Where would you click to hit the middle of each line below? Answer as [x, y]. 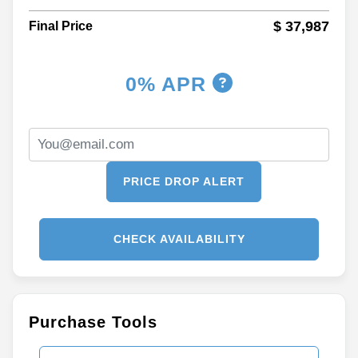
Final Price [61, 26]
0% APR [169, 84]
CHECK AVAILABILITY [179, 239]
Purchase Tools [93, 322]
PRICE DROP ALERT [184, 181]
